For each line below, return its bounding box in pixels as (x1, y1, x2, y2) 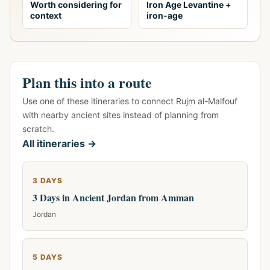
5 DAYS (33, 253, 63, 262)
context (30, 10, 61, 20)
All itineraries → (22, 137, 96, 149)
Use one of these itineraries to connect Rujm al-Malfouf (22, 96, 237, 106)
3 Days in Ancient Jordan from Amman (33, 190, 194, 204)
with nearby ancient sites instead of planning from (22, 110, 219, 120)
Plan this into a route (22, 72, 152, 93)
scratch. (22, 124, 54, 134)
